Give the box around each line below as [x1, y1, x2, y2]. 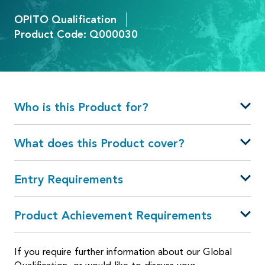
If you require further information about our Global [14, 246, 232, 258]
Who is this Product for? [14, 101, 148, 115]
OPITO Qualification [14, 13, 117, 27]
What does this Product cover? [14, 137, 185, 151]
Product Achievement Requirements [14, 209, 212, 223]
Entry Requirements [14, 173, 123, 187]
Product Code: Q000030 [14, 28, 138, 41]
